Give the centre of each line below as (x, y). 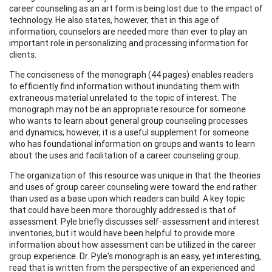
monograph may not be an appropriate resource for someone (127, 109)
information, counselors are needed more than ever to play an (128, 31)
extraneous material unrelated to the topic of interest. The (123, 97)
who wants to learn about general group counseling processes (128, 121)
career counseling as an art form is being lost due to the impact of (136, 8)
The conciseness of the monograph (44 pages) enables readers (131, 74)
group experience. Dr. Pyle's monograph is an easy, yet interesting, (135, 256)
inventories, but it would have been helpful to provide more (122, 233)
